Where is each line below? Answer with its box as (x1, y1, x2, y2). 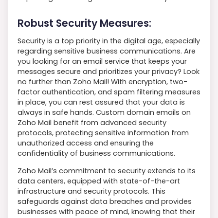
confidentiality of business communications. (18, 148, 175, 158)
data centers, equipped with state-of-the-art (18, 176, 180, 186)
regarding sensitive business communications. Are (18, 46, 196, 56)
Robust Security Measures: (18, 16, 151, 30)
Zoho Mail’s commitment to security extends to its (18, 165, 196, 176)
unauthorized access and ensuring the (18, 138, 154, 148)
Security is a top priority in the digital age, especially (18, 36, 200, 46)
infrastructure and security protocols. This (18, 186, 165, 196)
